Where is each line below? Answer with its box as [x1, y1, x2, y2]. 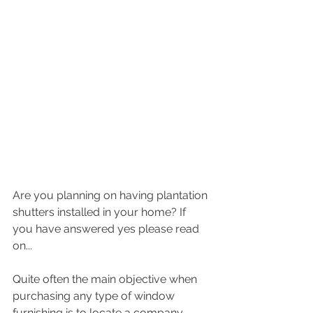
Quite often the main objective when [13, 272, 200, 286]
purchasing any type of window [13, 289, 177, 303]
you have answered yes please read [13, 222, 202, 235]
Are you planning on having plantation [13, 189, 210, 202]
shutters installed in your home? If [13, 205, 189, 219]
